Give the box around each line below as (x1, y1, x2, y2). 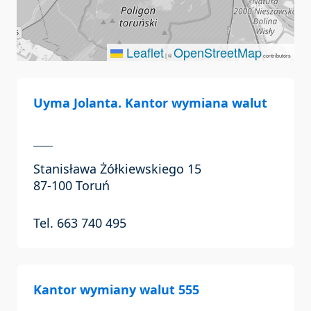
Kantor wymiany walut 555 (33, 281, 199, 299)
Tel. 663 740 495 (33, 215, 126, 232)
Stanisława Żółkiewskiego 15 (33, 160, 201, 178)
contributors (262, 51, 291, 60)
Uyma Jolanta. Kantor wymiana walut (33, 94, 267, 112)
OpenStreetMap (174, 43, 262, 62)
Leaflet (123, 43, 164, 62)
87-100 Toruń (33, 177, 110, 194)
